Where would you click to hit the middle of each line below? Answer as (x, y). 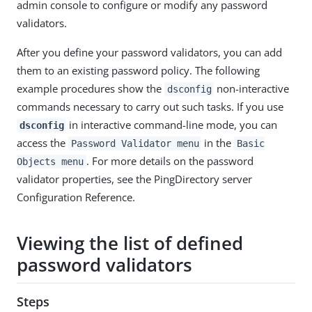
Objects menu (50, 162)
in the (218, 143)
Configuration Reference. (76, 197)
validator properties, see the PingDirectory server (134, 179)
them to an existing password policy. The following (138, 70)
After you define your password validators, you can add (149, 52)
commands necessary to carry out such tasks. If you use (150, 107)
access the (42, 143)
